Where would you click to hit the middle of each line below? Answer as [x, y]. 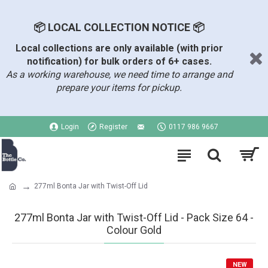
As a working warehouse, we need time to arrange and [119, 74]
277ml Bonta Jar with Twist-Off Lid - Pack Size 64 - [134, 217]
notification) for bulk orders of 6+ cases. [119, 61]
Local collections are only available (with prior [119, 48]
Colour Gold [134, 230]
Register [113, 127]
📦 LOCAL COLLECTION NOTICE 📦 [119, 27]
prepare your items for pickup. [119, 88]
